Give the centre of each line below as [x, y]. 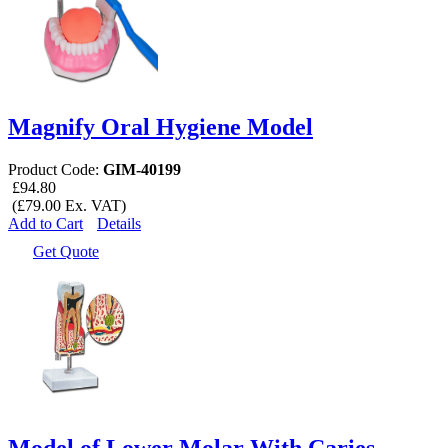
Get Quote [66, 251]
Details [119, 223]
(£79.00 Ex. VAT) [67, 205]
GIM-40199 [142, 169]
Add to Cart [45, 223]
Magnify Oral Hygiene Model [160, 126]
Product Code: [55, 169]
